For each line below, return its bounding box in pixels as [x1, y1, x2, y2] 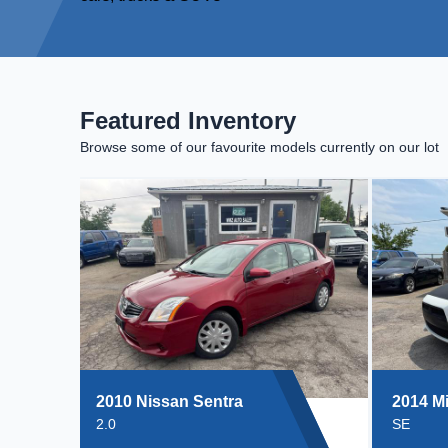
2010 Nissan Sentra [96, 393, 243, 410]
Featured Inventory [80, 107, 296, 134]
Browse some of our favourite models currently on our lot [80, 139, 439, 155]
